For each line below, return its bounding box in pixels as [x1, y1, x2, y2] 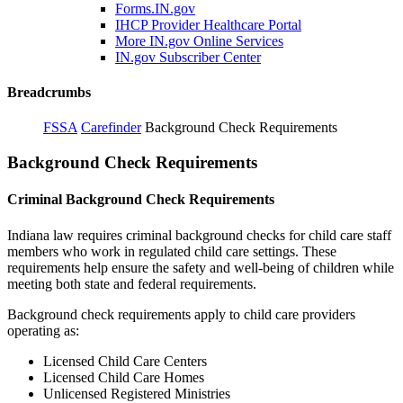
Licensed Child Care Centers [43, 353, 207, 369]
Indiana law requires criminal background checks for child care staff [7, 227, 391, 243]
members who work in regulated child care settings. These [7, 243, 336, 259]
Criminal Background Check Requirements [7, 192, 274, 208]
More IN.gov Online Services [115, 32, 283, 49]
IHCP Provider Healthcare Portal [115, 16, 301, 32]
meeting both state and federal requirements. [7, 275, 256, 291]
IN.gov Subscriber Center [115, 49, 261, 65]
